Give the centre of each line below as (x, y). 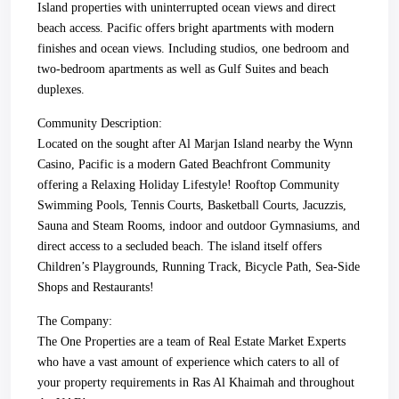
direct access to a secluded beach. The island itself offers (179, 246)
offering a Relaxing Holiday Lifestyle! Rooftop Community (188, 185)
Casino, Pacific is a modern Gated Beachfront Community (184, 164)
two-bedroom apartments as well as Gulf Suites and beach (183, 69)
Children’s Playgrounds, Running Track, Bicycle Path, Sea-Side (199, 267)
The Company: (75, 321)
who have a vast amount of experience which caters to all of (188, 362)
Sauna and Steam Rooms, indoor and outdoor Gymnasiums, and (199, 226)
